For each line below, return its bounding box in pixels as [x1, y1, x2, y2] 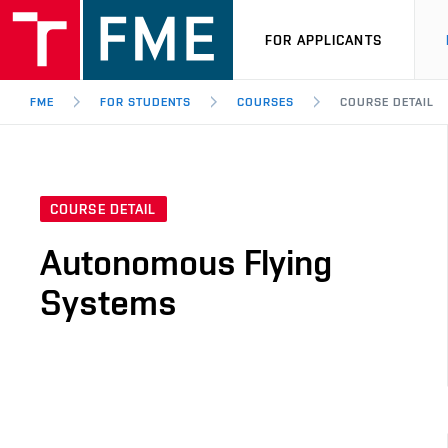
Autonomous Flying [40, 241, 332, 284]
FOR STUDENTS [99, 95, 192, 109]
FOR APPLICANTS [265, 31, 382, 48]
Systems [40, 281, 177, 324]
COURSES [237, 95, 295, 109]
